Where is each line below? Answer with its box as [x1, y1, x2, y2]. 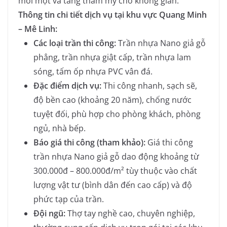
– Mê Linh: [18, 23, 57, 35]
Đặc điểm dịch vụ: [33, 80, 101, 92]
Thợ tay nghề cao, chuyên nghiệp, [65, 208, 195, 219]
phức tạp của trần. [33, 194, 104, 205]
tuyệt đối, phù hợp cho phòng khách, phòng [33, 108, 201, 120]
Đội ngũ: [33, 208, 65, 219]
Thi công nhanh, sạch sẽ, [101, 80, 197, 92]
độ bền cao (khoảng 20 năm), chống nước [33, 94, 192, 106]
